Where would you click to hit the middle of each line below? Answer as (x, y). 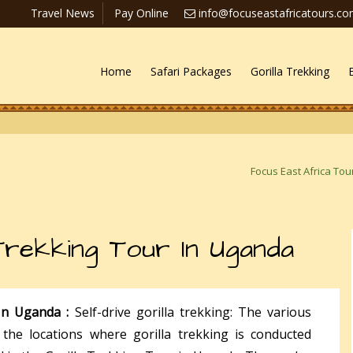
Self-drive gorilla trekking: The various (193, 312)
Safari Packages (191, 72)
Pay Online (141, 13)
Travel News (63, 13)
